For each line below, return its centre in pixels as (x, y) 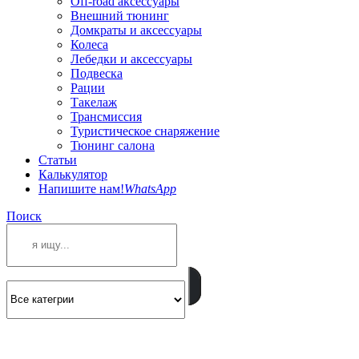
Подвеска (97, 73)
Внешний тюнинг (120, 16)
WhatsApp (150, 189)
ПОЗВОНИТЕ (35, 333)
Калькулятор (73, 174)
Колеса (89, 44)
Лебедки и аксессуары (131, 59)
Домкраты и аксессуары (136, 30)
